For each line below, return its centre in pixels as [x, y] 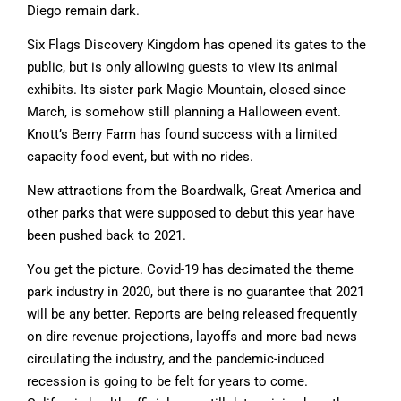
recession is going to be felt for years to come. [167, 381]
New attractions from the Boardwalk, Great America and [194, 190]
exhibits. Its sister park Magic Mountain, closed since [186, 89]
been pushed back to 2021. [107, 235]
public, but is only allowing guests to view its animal [182, 67]
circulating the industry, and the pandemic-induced [175, 358]
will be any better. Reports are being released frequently [192, 314]
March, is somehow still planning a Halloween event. [184, 111]
